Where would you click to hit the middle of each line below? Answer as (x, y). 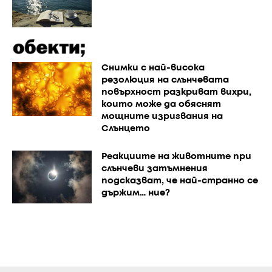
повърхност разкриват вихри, (176, 92)
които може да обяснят (161, 104)
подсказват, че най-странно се (179, 181)
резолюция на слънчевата (165, 80)
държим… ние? (135, 193)
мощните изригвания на (162, 116)
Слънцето (125, 128)
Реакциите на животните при (176, 156)
